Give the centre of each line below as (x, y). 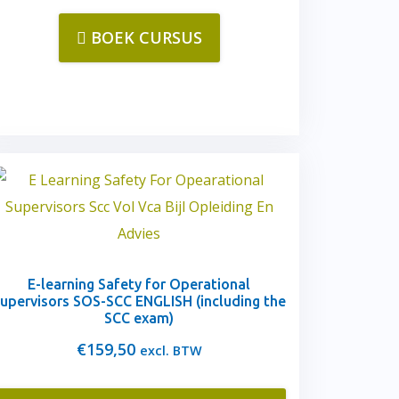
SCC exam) (139, 318)
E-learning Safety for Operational (139, 284)
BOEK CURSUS (146, 37)
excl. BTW (171, 350)
